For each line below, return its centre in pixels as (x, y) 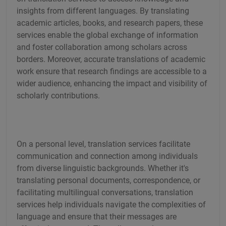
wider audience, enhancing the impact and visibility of (112, 83)
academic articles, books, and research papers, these (110, 23)
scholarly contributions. (58, 95)
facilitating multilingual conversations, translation (105, 192)
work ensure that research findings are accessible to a (112, 71)
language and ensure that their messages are (97, 216)
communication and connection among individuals (107, 156)
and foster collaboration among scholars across (102, 47)
